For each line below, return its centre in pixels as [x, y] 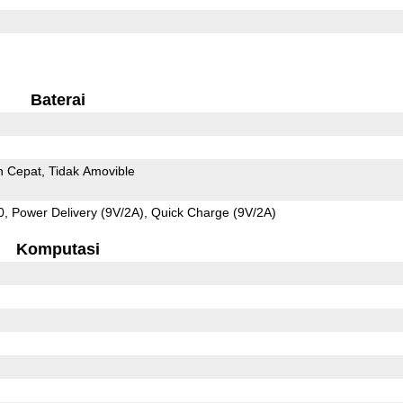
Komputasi [58, 249]
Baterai [58, 99]
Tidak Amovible [91, 170]
